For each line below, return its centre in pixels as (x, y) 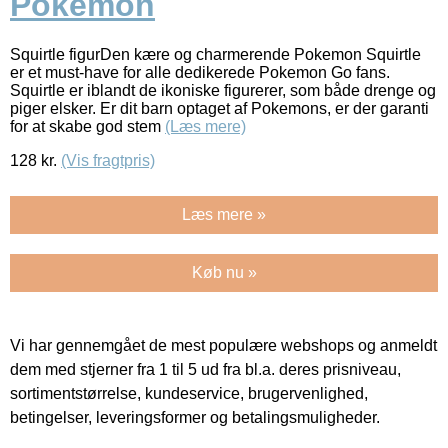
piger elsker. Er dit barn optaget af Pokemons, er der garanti (219, 108)
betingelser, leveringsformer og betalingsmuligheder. (195, 417)
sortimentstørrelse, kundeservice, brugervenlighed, (189, 393)
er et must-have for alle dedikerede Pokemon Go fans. (200, 72)
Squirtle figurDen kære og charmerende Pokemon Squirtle (215, 54)
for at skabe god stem (87, 126)
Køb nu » (224, 272)
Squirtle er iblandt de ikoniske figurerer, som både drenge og (223, 90)
